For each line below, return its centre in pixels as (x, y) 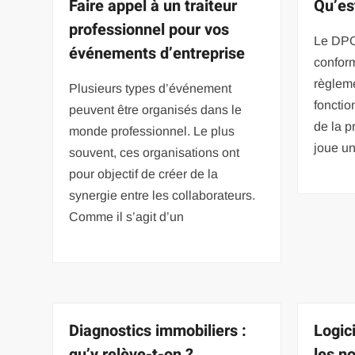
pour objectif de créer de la (144, 174)
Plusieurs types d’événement (151, 88)
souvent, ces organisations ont (155, 152)
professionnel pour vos (149, 29)
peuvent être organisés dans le (156, 109)
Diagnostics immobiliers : (158, 330)
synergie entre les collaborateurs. (162, 195)
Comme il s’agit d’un (127, 216)
